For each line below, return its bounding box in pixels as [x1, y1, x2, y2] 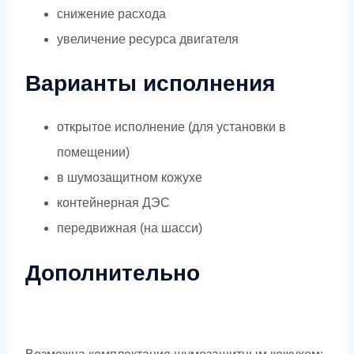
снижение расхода [57, 6, 166, 21]
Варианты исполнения [25, 71, 275, 96]
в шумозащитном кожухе [57, 171, 202, 185]
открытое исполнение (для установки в [57, 120, 286, 134]
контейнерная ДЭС [57, 196, 170, 210]
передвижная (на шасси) [57, 221, 202, 235]
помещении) [57, 145, 130, 160]
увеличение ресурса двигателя [57, 32, 239, 46]
